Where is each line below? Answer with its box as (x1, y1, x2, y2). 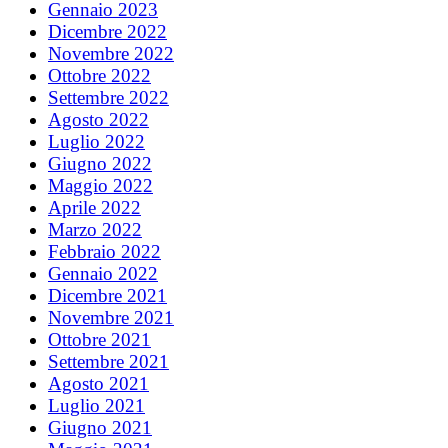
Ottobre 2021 (48, 328, 151, 350)
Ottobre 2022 (48, 64, 151, 86)
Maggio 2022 (48, 174, 153, 196)
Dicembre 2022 (48, 20, 167, 42)
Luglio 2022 (48, 130, 145, 152)
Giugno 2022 (48, 152, 152, 174)
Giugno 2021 (48, 416, 152, 438)
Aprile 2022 (48, 196, 141, 218)
